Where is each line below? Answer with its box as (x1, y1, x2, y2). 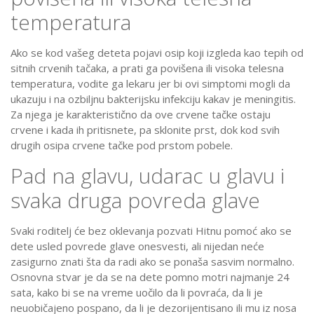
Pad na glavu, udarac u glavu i (11, 161, 285, 191)
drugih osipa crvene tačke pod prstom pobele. (11, 138, 233, 153)
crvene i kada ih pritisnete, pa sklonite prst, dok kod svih (11, 123, 280, 137)
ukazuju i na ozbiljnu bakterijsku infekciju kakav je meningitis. (11, 92, 296, 107)
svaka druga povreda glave (11, 186, 260, 215)
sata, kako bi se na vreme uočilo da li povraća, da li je (11, 285, 263, 300)
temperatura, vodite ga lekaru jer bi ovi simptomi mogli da (11, 76, 290, 91)
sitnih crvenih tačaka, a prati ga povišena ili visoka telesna (11, 61, 284, 76)
